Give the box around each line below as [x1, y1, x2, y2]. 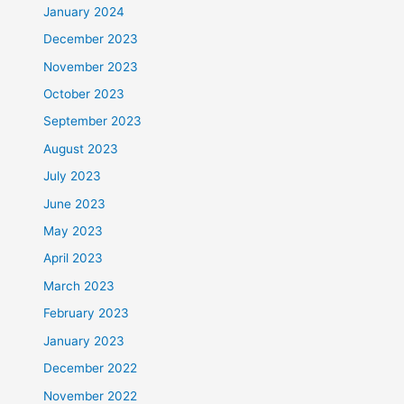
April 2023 [43, 251, 104, 266]
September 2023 [43, 114, 142, 129]
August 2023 [43, 141, 119, 156]
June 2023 [43, 196, 106, 211]
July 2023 [43, 169, 102, 184]
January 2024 [43, 4, 125, 19]
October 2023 [43, 87, 125, 102]
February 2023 [43, 306, 130, 321]
